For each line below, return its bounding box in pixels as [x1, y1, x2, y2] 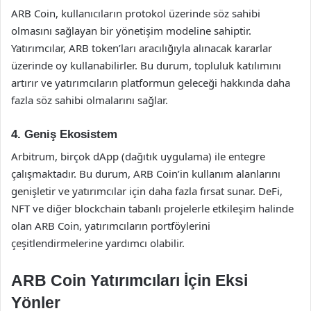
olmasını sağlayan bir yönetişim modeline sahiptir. [11, 23, 251, 37]
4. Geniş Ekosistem [11, 127, 117, 141]
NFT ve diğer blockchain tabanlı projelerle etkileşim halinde [11, 201, 294, 215]
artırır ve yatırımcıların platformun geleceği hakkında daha [11, 75, 290, 90]
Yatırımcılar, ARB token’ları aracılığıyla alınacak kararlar [11, 40, 272, 55]
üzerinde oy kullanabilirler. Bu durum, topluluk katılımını [11, 58, 281, 72]
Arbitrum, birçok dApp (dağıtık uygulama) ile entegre [11, 149, 265, 163]
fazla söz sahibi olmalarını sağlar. [11, 92, 168, 107]
